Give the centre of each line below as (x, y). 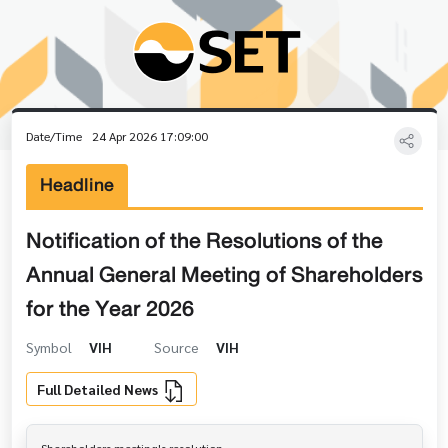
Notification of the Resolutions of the (204, 240)
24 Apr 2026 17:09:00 (149, 136)
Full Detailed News (99, 388)
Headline (76, 184)
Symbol (50, 346)
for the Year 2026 (109, 308)
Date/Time (55, 136)
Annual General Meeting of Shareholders (224, 274)
